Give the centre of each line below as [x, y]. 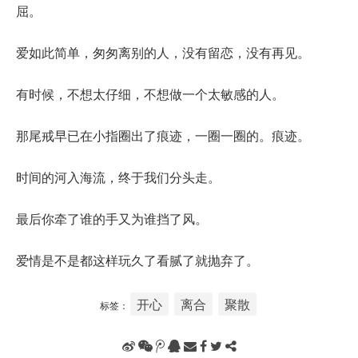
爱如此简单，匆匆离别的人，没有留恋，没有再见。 [163, 52]
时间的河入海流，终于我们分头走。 [118, 177]
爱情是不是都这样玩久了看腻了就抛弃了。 [137, 260]
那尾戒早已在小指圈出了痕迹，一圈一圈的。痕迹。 [163, 135]
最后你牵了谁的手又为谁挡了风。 [112, 218]
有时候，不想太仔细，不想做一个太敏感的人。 [150, 93]
